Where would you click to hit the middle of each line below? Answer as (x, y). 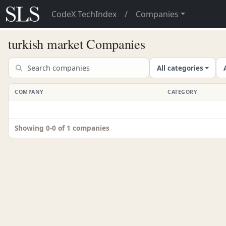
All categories (180, 68)
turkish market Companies (77, 44)
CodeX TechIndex (84, 14)
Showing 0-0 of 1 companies (62, 128)
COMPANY (29, 92)
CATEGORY (183, 92)
